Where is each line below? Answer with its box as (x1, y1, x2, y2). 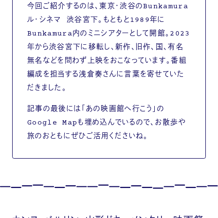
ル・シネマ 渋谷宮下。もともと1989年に (27, 15, 165, 26)
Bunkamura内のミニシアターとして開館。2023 (27, 29, 190, 39)
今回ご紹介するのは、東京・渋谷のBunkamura (27, 1, 189, 12)
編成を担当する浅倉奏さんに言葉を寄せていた (27, 70, 185, 80)
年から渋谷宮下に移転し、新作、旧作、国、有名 (27, 42, 184, 53)
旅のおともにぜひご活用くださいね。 (27, 131, 148, 142)
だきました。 (27, 83, 67, 94)
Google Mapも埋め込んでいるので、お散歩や (27, 117, 186, 128)
